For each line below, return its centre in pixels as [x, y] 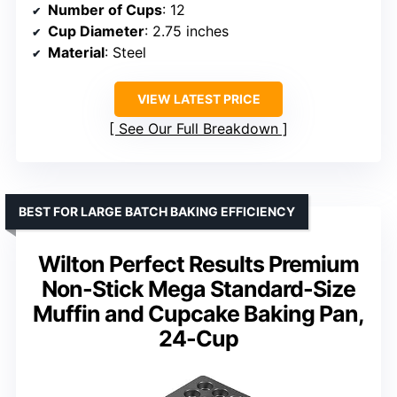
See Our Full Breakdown [198, 129]
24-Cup [198, 339]
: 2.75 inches [187, 31]
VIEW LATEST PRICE [198, 99]
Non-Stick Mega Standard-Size [198, 289]
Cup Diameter [96, 31]
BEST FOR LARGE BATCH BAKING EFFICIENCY [157, 212]
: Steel [125, 53]
